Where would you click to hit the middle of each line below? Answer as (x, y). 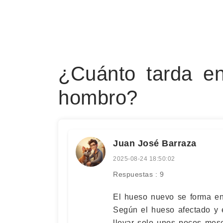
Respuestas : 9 (138, 174)
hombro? (98, 98)
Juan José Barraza (155, 143)
